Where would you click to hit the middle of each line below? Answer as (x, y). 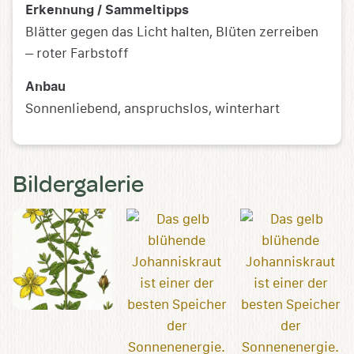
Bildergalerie (78, 183)
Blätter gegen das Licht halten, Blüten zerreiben (172, 32)
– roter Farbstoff (77, 54)
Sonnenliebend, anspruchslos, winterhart (153, 109)
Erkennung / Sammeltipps (107, 11)
